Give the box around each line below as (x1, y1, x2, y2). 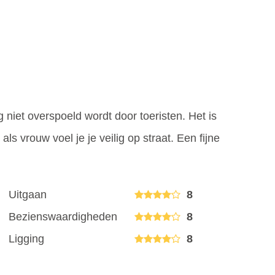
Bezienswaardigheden (9, 210, 117, 223)
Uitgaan (9, 188, 47, 201)
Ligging (9, 232, 44, 245)
